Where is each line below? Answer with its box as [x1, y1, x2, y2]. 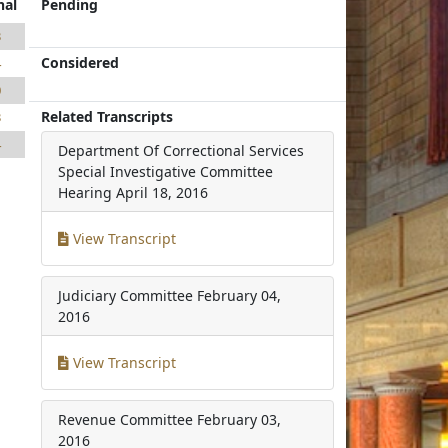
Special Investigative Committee [58, 162, 274, 181]
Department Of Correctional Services [58, 141, 305, 160]
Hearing [58, 183, 113, 202]
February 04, [197, 286, 282, 305]
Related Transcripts [41, 107, 174, 126]
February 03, [197, 410, 282, 429]
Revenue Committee [58, 410, 194, 429]
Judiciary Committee [58, 286, 194, 305]
